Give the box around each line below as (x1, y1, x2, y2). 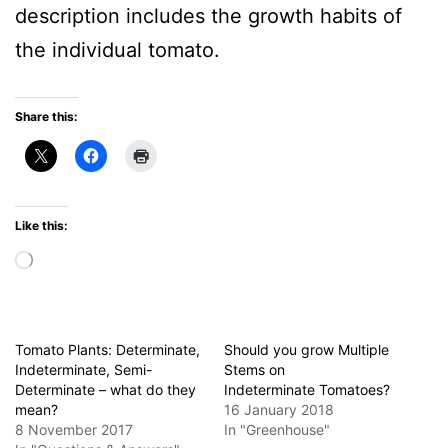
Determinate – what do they (15, 380, 196, 398)
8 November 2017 (15, 420, 133, 438)
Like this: (15, 217, 68, 233)
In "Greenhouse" (224, 420, 330, 438)
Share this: (15, 108, 78, 124)
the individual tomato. (15, 37, 220, 62)
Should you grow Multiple (224, 340, 389, 358)
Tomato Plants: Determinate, (15, 340, 200, 358)
